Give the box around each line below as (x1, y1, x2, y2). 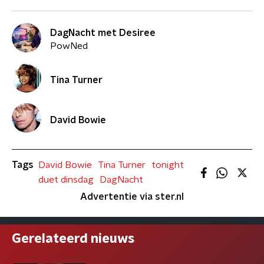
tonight (151, 160, 184, 170)
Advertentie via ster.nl (80, 192, 184, 202)
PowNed (50, 41, 88, 51)
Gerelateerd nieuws (12, 232, 134, 245)
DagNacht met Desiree (50, 28, 156, 38)
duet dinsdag (38, 175, 94, 184)
